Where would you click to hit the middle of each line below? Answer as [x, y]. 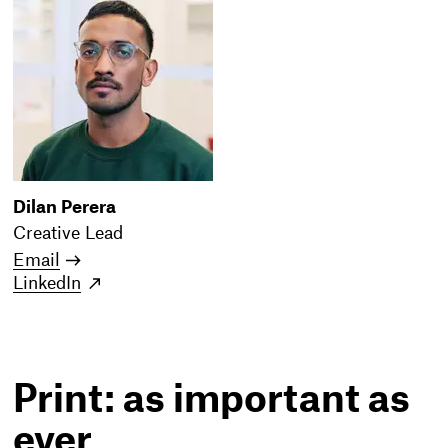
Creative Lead [68, 234]
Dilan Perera [65, 207]
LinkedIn [47, 284]
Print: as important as [212, 401]
